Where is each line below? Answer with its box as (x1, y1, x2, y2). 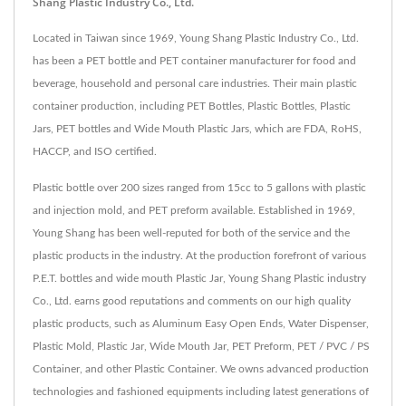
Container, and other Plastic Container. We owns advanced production (33, 362, 369, 374)
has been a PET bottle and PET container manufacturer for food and (33, 54, 356, 66)
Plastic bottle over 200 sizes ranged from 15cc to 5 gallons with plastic (33, 181, 366, 193)
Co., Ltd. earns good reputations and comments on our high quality (33, 295, 351, 306)
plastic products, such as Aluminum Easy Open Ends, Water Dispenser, (33, 317, 369, 329)
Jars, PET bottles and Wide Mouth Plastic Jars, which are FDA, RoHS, (33, 122, 362, 134)
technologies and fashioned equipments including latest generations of (33, 385, 369, 397)
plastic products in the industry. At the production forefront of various (33, 249, 366, 261)
